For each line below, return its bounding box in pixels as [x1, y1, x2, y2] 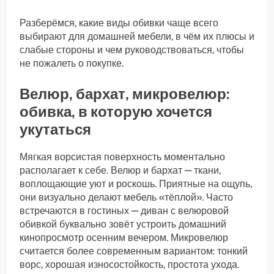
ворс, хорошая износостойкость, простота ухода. [20, 259, 239, 270]
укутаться [20, 120, 91, 139]
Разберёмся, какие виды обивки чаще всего [20, 17, 218, 29]
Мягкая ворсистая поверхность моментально [20, 151, 225, 163]
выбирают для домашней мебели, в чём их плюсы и [20, 31, 254, 43]
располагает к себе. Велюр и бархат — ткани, [20, 165, 221, 176]
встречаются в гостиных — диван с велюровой [20, 205, 229, 217]
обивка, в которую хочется [20, 103, 212, 121]
